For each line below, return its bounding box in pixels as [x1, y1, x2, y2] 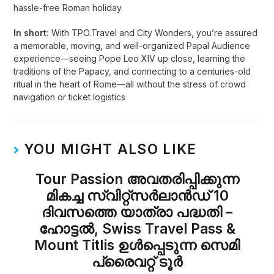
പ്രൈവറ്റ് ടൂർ [92, 253, 182, 270]
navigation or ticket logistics [13, 92, 126, 102]
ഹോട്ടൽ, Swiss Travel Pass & [39, 220, 235, 237]
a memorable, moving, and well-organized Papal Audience [13, 40, 251, 51]
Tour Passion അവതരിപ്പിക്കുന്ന [35, 171, 239, 187]
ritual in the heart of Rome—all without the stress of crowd [13, 79, 246, 89]
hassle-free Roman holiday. [13, 2, 124, 13]
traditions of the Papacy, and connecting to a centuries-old [13, 66, 251, 76]
